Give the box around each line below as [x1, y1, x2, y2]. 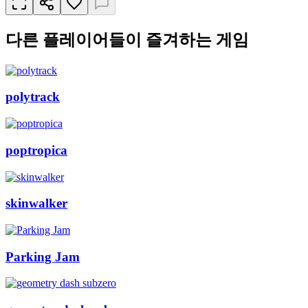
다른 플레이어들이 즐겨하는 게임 [5, 30, 249, 49]
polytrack [5, 89, 60, 104]
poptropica [5, 142, 67, 157]
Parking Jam [5, 249, 80, 264]
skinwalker [5, 196, 67, 211]
